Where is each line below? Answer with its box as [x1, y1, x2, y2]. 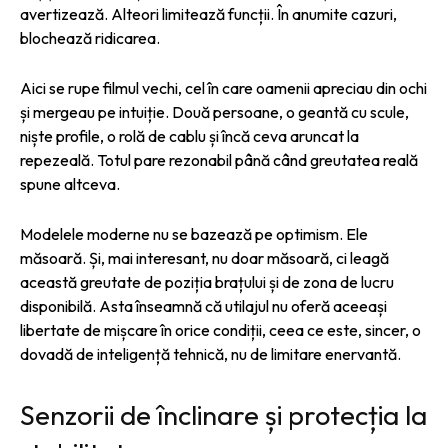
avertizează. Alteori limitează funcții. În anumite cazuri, [20, 3, 397, 24]
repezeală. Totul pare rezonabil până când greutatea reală [20, 149, 418, 170]
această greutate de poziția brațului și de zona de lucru [20, 271, 394, 292]
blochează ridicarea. [20, 27, 160, 48]
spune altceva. [20, 173, 120, 194]
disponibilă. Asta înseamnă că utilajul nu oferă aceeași [20, 295, 387, 316]
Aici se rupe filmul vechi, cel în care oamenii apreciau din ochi [20, 77, 427, 98]
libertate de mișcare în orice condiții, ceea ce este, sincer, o [20, 319, 421, 340]
